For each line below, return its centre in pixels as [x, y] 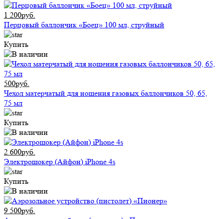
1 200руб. [20, 15]
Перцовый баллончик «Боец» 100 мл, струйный [84, 25]
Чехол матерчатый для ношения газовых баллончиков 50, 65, [106, 93]
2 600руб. [20, 152]
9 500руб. [20, 211]
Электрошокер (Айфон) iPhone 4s [60, 162]
